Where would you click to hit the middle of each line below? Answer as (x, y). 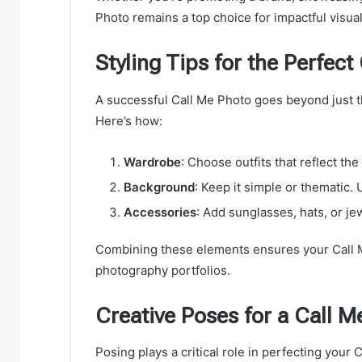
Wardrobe (152, 162)
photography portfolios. (163, 270)
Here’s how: (129, 120)
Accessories (160, 212)
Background (159, 187)
